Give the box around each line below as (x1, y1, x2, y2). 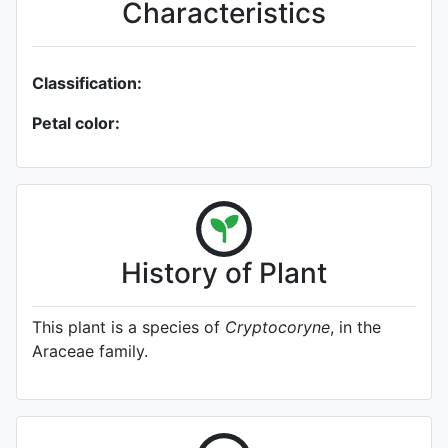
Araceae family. (32, 341, 148, 361)
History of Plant (121, 256, 327, 290)
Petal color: (32, 113, 120, 133)
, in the (330, 317, 381, 337)
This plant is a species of (32, 317, 225, 337)
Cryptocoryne (225, 317, 330, 337)
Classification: (32, 73, 142, 93)
